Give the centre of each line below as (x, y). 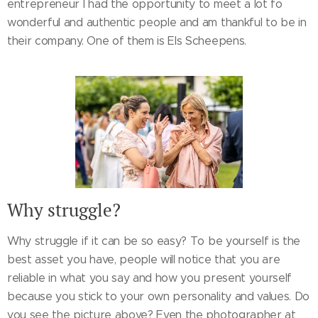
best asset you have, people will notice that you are (144, 259)
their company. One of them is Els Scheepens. (127, 41)
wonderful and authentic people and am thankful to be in (157, 22)
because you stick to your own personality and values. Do (159, 296)
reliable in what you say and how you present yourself (150, 278)
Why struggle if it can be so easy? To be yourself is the (154, 241)
